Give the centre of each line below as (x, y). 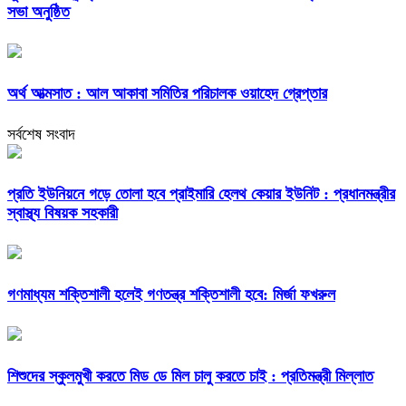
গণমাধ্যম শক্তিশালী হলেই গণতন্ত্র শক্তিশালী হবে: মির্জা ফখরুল (171, 294)
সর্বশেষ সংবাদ (41, 135)
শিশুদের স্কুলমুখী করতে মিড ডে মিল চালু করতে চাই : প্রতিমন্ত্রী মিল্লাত (190, 376)
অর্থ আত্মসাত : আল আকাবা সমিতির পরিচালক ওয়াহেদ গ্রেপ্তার (167, 94)
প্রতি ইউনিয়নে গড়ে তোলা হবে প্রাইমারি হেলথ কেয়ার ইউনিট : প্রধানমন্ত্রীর (201, 194)
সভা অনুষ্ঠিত (39, 12)
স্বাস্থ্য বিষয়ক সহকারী (63, 213)
